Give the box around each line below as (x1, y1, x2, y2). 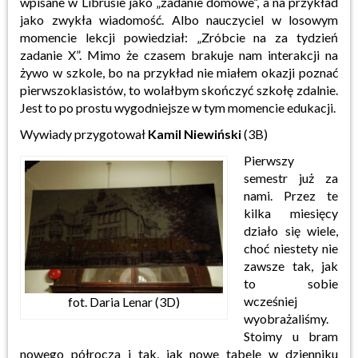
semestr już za (244, 169, 338, 185)
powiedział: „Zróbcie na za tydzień (123, 29, 339, 45)
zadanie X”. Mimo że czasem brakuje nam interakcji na (20, 46, 338, 62)
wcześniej (244, 292, 297, 308)
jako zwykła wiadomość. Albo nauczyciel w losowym (20, 11, 338, 27)
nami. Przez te (244, 187, 338, 203)
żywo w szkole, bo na (20, 64, 141, 80)
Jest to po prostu (20, 99, 112, 115)
